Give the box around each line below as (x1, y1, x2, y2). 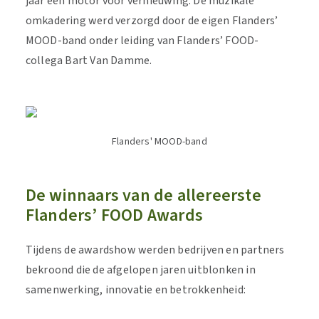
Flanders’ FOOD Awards (25, 203, 203, 228)
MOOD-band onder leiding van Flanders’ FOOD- (25, 33, 259, 48)
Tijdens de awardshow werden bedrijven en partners (25, 242, 285, 258)
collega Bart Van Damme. (25, 53, 152, 68)
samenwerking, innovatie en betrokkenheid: (25, 282, 246, 298)
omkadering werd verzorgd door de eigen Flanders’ (25, 13, 278, 28)
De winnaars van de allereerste (25, 183, 261, 208)
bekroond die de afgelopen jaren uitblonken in (25, 262, 256, 278)
